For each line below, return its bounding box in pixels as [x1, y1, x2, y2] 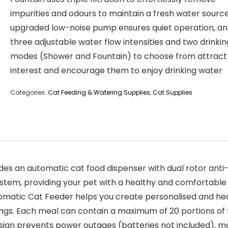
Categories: [10, 88, 48, 97]
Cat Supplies [153, 88, 192, 97]
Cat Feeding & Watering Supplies [48, 88, 150, 97]
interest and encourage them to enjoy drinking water [10, 65, 222, 76]
